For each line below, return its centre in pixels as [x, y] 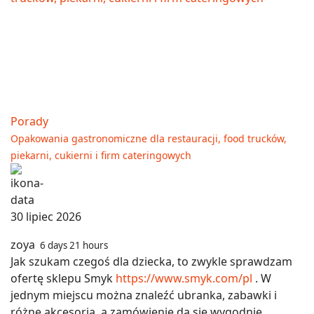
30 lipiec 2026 [46, 217]
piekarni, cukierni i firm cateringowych [101, 156]
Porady [29, 122]
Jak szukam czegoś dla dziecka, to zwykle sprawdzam [151, 262]
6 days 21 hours [74, 246]
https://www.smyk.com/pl [184, 279]
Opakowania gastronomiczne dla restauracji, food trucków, [149, 139]
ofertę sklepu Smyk [63, 279]
